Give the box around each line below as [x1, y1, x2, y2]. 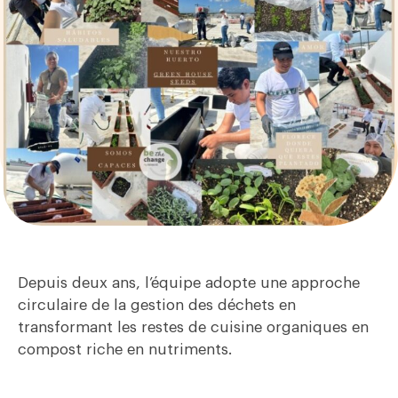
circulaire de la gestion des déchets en [18, 298, 296, 314]
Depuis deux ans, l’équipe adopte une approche [18, 275, 360, 291]
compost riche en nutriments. [18, 342, 232, 358]
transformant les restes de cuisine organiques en [18, 320, 369, 336]
